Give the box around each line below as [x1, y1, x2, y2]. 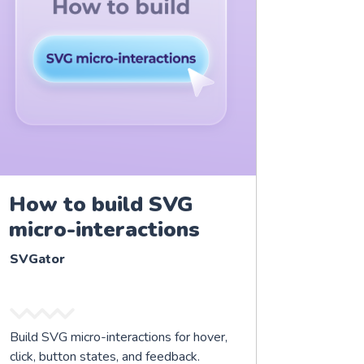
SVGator [9, 249, 65, 268]
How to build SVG [8, 189, 193, 219]
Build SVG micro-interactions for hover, [9, 327, 227, 346]
